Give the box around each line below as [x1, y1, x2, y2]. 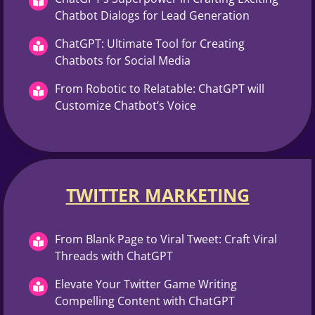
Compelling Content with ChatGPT [55, 292, 235, 309]
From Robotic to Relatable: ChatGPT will [55, 80, 264, 96]
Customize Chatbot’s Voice [55, 97, 196, 113]
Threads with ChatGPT [55, 247, 173, 264]
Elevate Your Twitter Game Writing [55, 276, 237, 292]
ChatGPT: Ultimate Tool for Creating [55, 35, 245, 51]
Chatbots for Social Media [55, 52, 191, 68]
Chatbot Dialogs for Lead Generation [55, 7, 250, 23]
